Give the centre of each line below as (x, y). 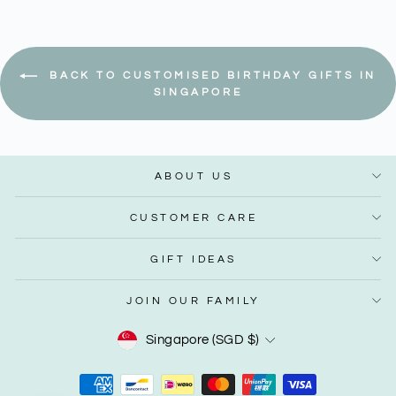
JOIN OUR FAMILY (194, 301)
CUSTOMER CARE (194, 218)
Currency (225, 338)
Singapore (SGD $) (203, 340)
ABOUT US (194, 176)
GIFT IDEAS (194, 259)
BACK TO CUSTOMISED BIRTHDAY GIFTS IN (210, 76)
